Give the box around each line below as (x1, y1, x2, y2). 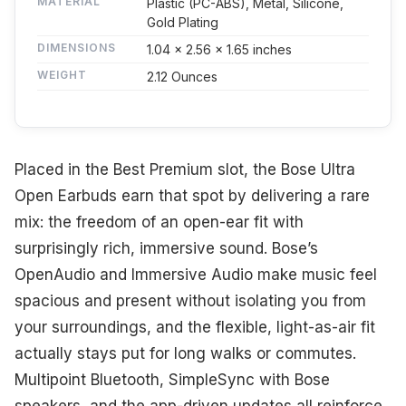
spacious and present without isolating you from (14, 291, 366, 310)
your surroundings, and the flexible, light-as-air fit (14, 317, 375, 336)
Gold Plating (147, 14, 218, 30)
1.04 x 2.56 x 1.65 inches (147, 41, 292, 57)
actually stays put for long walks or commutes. (14, 343, 356, 362)
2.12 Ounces (147, 68, 217, 84)
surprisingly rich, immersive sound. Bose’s (14, 238, 318, 257)
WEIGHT (37, 67, 87, 82)
